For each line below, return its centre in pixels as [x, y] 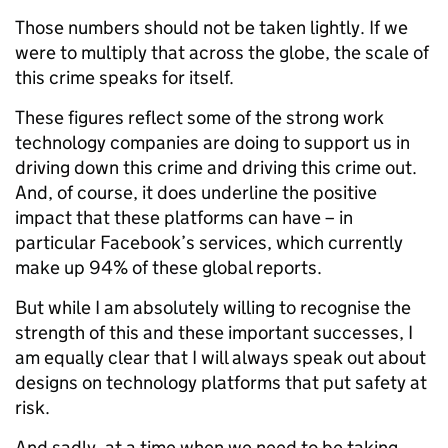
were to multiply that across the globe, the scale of [222, 52]
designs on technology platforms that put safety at [221, 382]
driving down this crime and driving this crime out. [216, 167]
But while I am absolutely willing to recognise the [213, 307]
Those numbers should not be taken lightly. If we [211, 27]
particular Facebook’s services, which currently [209, 242]
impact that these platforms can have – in [184, 217]
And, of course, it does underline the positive [196, 192]
